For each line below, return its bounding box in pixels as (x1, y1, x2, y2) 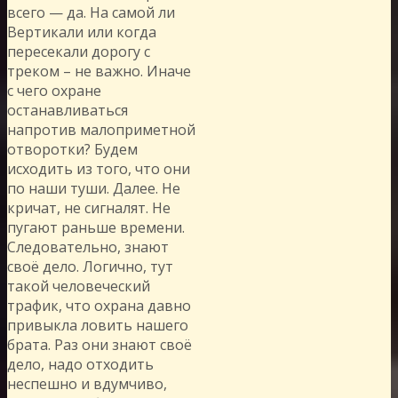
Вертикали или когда (7, 21, 156, 42)
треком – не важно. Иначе (7, 60, 191, 81)
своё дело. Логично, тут (7, 256, 173, 276)
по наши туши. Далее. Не (7, 178, 180, 198)
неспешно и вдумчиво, (7, 373, 167, 394)
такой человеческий (7, 275, 150, 296)
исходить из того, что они (7, 158, 190, 179)
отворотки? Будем (7, 139, 138, 159)
